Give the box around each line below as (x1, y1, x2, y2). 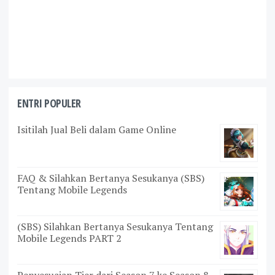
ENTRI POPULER (17, 96, 81, 110)
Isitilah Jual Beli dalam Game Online (17, 123, 176, 136)
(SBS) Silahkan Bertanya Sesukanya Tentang (17, 220, 213, 233)
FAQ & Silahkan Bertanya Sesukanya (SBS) (17, 171, 204, 185)
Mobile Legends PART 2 (17, 231, 122, 245)
